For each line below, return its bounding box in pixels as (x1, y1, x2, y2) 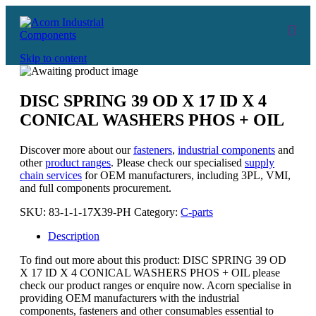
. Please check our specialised (111, 156, 245, 169)
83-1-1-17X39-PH (49, 205, 131, 218)
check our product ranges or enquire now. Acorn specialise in (20, 279, 291, 291)
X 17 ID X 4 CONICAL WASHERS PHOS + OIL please (20, 266, 280, 279)
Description (48, 229, 99, 242)
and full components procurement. (20, 181, 171, 194)
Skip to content (20, 52, 87, 64)
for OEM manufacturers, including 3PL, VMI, (82, 169, 291, 181)
